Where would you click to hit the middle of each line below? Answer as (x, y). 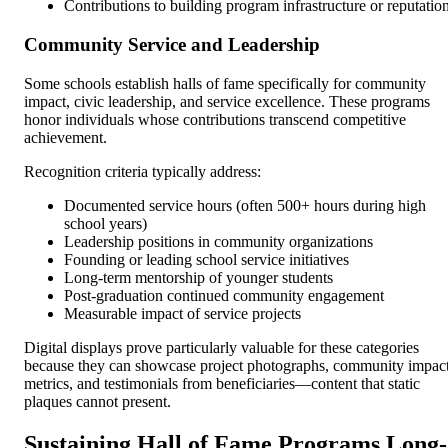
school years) (105, 223)
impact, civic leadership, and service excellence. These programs (227, 101)
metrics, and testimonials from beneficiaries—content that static (222, 383)
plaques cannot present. (97, 401)
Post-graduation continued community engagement (224, 295)
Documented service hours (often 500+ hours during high (245, 205)
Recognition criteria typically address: (142, 171)
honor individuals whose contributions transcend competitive (215, 119)
